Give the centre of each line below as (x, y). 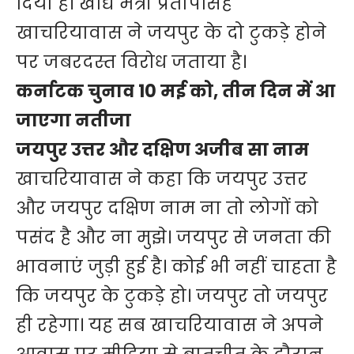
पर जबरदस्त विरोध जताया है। (131, 62)
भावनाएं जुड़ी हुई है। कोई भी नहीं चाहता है (176, 267)
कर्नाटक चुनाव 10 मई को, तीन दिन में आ (175, 92)
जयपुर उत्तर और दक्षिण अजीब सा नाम (162, 150)
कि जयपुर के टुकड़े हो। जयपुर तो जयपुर (172, 296)
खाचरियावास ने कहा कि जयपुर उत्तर (162, 179)
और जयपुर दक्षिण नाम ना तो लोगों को (167, 209)
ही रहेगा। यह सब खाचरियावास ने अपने (169, 326)
